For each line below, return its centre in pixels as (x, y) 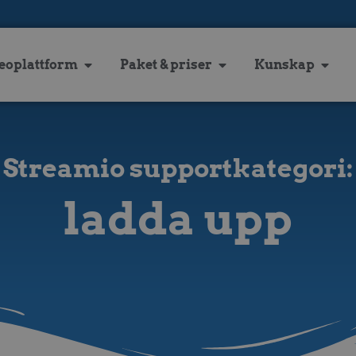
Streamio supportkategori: (178, 168)
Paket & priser (166, 64)
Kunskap (284, 64)
